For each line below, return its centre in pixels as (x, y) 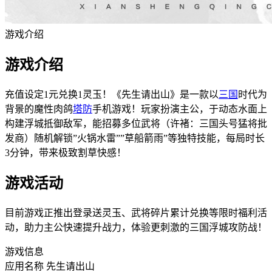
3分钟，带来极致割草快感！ (66, 152)
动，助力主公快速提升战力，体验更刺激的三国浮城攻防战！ (136, 227)
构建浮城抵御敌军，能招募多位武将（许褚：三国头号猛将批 (136, 123)
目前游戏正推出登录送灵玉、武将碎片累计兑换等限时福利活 (136, 212)
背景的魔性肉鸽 (39, 109)
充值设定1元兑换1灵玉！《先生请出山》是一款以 (112, 94)
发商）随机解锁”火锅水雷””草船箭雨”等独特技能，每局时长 (135, 138)
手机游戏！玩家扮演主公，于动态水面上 (180, 109)
